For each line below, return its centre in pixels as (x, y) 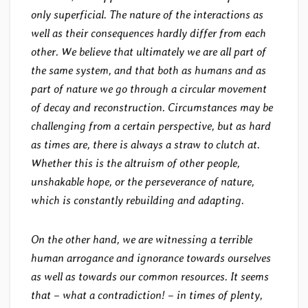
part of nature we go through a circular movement (149, 89)
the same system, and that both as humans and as (148, 71)
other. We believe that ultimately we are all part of (148, 52)
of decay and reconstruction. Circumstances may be (152, 108)
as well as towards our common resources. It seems (150, 277)
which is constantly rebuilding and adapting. (137, 201)
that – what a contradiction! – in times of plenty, (147, 296)
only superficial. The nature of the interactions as (147, 15)
